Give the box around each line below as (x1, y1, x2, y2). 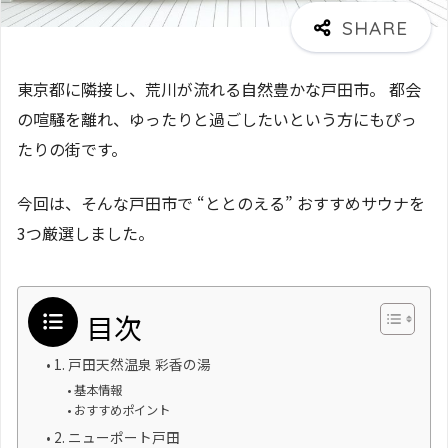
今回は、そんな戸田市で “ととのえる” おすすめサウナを (17, 190, 425, 215)
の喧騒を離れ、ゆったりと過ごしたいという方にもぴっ (17, 106, 417, 131)
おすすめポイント (74, 401, 171, 420)
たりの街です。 (17, 136, 127, 161)
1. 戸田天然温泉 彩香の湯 (53, 354, 211, 375)
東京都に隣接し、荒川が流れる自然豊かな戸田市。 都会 (17, 76, 421, 101)
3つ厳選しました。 (17, 220, 154, 245)
